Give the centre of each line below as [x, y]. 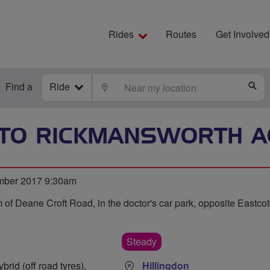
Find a [19, 86]
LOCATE [128, 87]
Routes [181, 34]
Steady [142, 241]
